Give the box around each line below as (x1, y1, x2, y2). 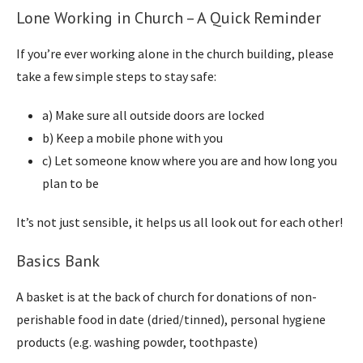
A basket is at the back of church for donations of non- (16, 288, 317, 305)
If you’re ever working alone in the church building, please (16, 45, 334, 62)
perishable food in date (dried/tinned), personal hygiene (16, 310, 326, 327)
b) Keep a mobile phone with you (42, 129, 223, 146)
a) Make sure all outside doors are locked (42, 106, 264, 123)
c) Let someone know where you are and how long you (42, 152, 337, 169)
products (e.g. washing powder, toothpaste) (16, 333, 258, 350)
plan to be (42, 174, 99, 191)
